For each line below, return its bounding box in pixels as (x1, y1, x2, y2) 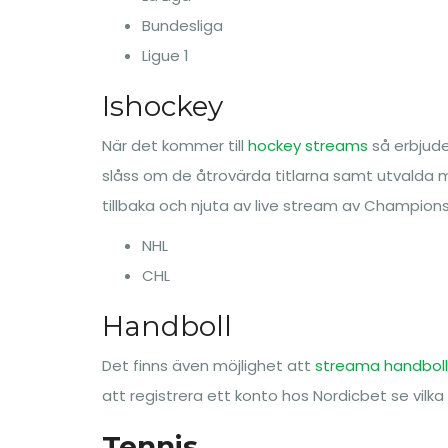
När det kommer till (102, 135, 248, 156)
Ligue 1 (142, 45, 189, 66)
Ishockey (102, 89, 223, 123)
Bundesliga (142, 15, 223, 36)
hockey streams (248, 135, 368, 156)
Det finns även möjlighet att (102, 355, 315, 376)
